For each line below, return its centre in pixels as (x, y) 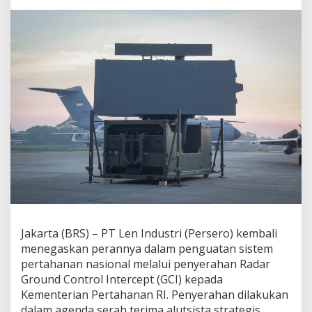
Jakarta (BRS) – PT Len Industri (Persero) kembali (149, 233)
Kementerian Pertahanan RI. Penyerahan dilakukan (155, 294)
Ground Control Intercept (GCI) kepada (122, 279)
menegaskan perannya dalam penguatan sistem (147, 248)
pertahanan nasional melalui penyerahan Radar (146, 264)
